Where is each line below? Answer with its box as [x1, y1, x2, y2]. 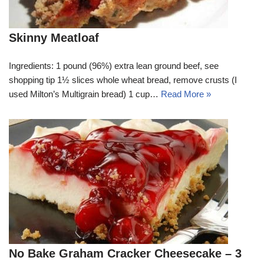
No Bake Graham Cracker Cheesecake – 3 [9, 247, 242, 260]
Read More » [161, 89, 211, 100]
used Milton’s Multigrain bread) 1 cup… [9, 89, 161, 100]
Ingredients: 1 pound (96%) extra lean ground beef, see [9, 61, 219, 71]
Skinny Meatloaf [9, 31, 99, 45]
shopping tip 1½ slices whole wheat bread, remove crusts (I [9, 75, 237, 85]
